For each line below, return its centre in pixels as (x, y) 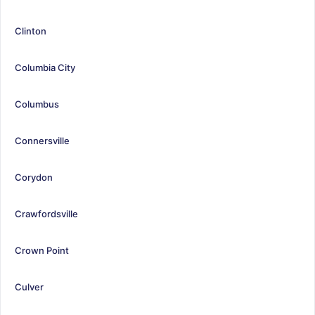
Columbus (37, 104)
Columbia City (45, 67)
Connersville (42, 140)
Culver (29, 287)
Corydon (34, 177)
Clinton (31, 31)
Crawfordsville (46, 213)
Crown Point (42, 250)
